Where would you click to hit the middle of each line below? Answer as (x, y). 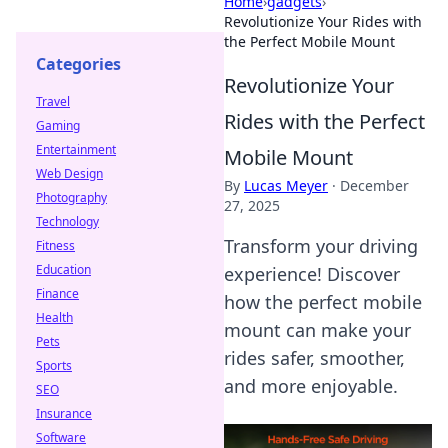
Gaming (58, 125)
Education (63, 269)
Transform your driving (321, 246)
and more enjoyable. (311, 386)
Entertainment (76, 149)
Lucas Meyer (286, 185)
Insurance (64, 413)
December (374, 185)
